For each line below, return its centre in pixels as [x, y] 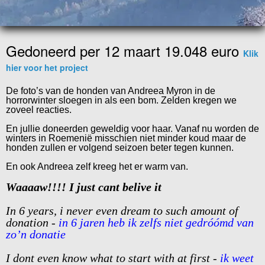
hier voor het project [47, 68]
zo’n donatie [36, 235]
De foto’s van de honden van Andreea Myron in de [111, 91]
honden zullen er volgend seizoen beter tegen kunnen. [120, 148]
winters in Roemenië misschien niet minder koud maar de [126, 138]
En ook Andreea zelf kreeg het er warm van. [97, 167]
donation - [31, 223]
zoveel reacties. [39, 110]
